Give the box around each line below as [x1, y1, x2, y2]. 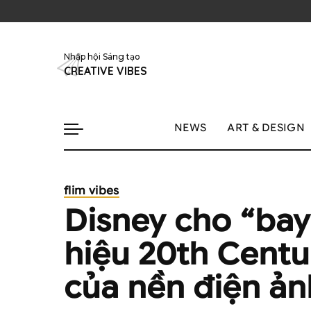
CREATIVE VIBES [64, 64, 147, 78]
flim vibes [64, 183, 119, 198]
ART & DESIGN [227, 121, 305, 134]
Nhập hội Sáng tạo [64, 51, 140, 62]
